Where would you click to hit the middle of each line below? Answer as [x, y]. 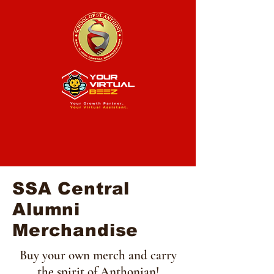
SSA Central [71, 189]
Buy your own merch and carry [98, 255]
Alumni [46, 209]
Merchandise [76, 230]
